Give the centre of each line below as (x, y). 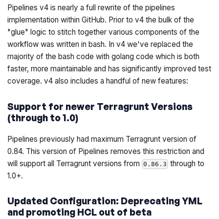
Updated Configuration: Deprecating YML (105, 201)
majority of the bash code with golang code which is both (104, 57)
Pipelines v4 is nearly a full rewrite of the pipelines (91, 8)
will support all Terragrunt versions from (75, 163)
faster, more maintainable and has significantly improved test (109, 69)
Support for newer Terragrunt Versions (100, 106)
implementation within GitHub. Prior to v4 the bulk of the (101, 20)
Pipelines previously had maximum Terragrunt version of (102, 139)
